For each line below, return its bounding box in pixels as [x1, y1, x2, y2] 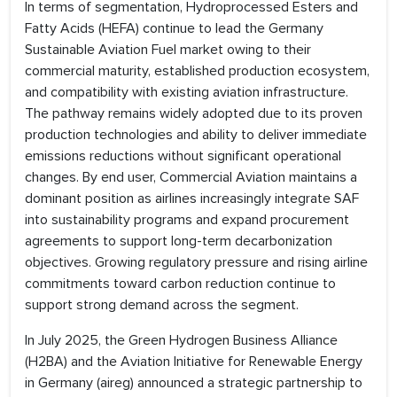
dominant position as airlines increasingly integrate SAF [25, 190, 359, 208]
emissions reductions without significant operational [25, 147, 341, 166]
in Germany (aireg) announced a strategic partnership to [25, 374, 362, 393]
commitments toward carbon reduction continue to [25, 275, 336, 293]
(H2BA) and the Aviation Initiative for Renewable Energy [25, 353, 362, 371]
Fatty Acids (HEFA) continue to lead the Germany [25, 19, 323, 38]
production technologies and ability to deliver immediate [25, 126, 367, 144]
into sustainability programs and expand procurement [25, 211, 349, 230]
